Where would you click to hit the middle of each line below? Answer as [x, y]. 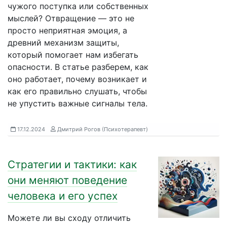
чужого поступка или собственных [78, 6]
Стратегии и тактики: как [72, 164]
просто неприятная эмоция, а [67, 30]
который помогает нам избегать [73, 55]
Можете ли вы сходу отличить [69, 218]
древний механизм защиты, [63, 43]
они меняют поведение [67, 180]
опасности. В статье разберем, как [78, 67]
